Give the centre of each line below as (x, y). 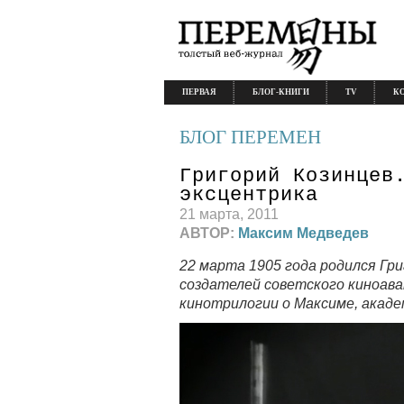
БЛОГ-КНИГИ (281, 92)
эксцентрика (249, 195)
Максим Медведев (303, 233)
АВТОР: (209, 233)
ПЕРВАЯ (199, 92)
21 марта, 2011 (229, 214)
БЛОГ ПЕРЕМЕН (250, 137)
